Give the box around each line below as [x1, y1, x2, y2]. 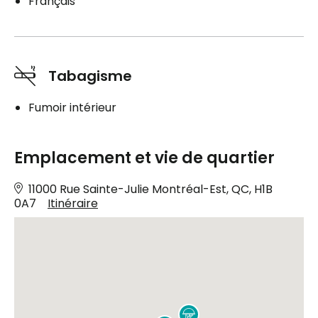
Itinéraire [48, 194, 98, 212]
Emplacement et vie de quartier [14, 146, 275, 169]
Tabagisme [48, 65, 132, 86]
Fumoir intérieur [28, 99, 116, 116]
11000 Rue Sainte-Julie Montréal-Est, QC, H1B [28, 180, 273, 197]
